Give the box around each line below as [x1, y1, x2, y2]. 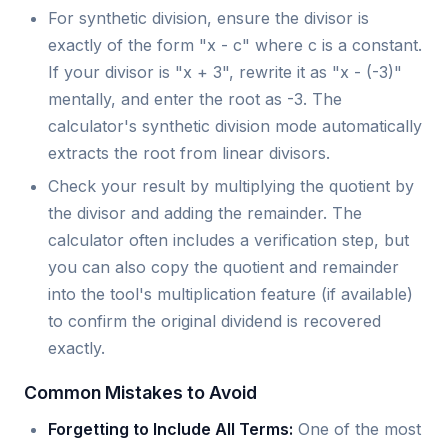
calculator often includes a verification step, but [48, 230, 409, 251]
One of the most [293, 419, 421, 440]
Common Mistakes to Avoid [24, 382, 257, 404]
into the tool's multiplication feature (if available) [48, 284, 413, 305]
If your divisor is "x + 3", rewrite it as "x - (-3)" [48, 61, 402, 82]
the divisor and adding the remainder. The [48, 203, 362, 224]
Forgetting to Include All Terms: [48, 419, 293, 440]
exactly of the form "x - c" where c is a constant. [48, 34, 422, 55]
